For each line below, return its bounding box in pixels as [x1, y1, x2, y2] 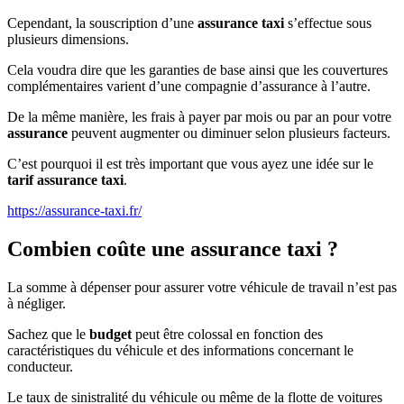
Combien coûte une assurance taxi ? [7, 237, 338, 262]
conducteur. [7, 359, 73, 375]
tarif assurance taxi [7, 172, 124, 188]
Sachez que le [7, 326, 89, 343]
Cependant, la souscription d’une [7, 15, 197, 32]
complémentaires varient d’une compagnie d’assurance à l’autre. [7, 78, 371, 95]
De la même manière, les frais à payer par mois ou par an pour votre [7, 109, 391, 125]
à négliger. [7, 296, 66, 312]
